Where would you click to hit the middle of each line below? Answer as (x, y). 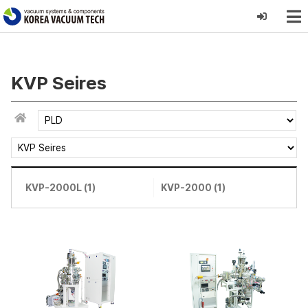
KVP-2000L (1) (60, 188)
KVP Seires (58, 83)
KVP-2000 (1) (193, 188)
